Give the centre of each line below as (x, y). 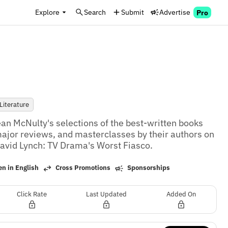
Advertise (175, 12)
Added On (181, 194)
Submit (133, 12)
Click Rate (32, 194)
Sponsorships (148, 168)
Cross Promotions (82, 168)
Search (95, 12)
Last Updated (107, 194)
